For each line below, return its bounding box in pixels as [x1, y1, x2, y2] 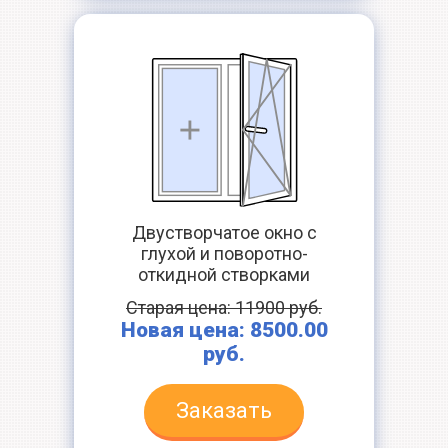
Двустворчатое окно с [131, 222, 317, 243]
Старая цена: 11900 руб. [126, 297, 322, 318]
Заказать [176, 398, 272, 423]
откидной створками [138, 264, 310, 285]
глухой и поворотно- [140, 243, 308, 264]
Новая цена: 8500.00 [120, 318, 328, 342]
